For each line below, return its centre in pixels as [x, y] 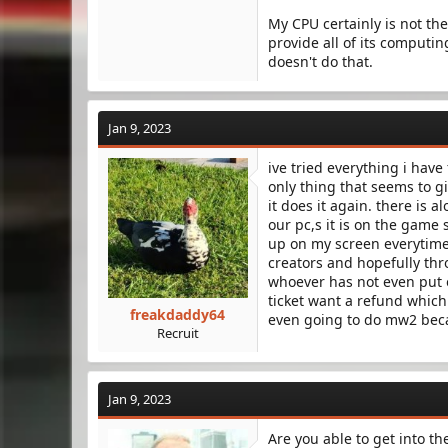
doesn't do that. [320, 61]
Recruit [177, 333]
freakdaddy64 [177, 314]
